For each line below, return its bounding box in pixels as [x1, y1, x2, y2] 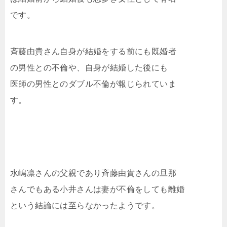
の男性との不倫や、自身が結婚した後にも [10, 63, 168, 72]
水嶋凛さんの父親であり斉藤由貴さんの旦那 [10, 169, 176, 178]
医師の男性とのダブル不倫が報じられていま [10, 80, 176, 89]
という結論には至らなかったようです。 [10, 201, 160, 210]
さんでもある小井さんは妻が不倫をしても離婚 [10, 185, 185, 194]
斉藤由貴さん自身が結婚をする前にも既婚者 [10, 47, 176, 56]
